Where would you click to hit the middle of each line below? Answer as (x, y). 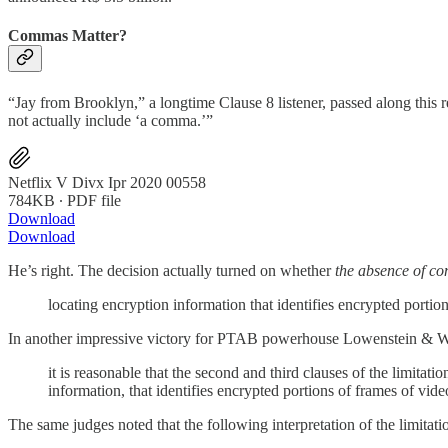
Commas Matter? (69, 36)
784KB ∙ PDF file (64, 200)
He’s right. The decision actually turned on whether (171, 270)
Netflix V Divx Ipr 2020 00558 (107, 182)
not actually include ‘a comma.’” (110, 120)
